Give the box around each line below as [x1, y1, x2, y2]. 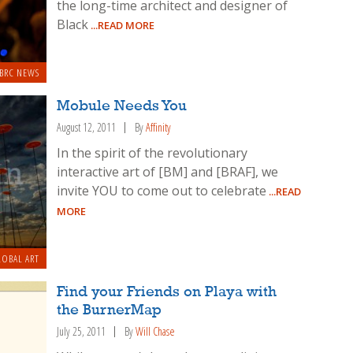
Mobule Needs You [57, 98, 188, 115]
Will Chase [136, 323, 176, 339]
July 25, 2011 [57, 323, 106, 339]
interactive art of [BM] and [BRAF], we [57, 163, 279, 181]
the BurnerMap [57, 302, 162, 318]
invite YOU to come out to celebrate [57, 182, 267, 200]
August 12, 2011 [57, 120, 117, 136]
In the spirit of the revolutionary [57, 144, 248, 162]
